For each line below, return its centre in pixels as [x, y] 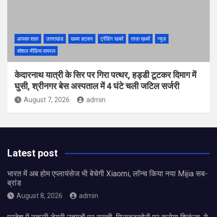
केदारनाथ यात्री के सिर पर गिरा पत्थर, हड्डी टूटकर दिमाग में [105, 75]
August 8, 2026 [39, 196]
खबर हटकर [82, 39]
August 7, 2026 [47, 100]
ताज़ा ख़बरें [140, 39]
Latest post [32, 153]
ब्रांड [14, 183]
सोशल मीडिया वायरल [36, 51]
